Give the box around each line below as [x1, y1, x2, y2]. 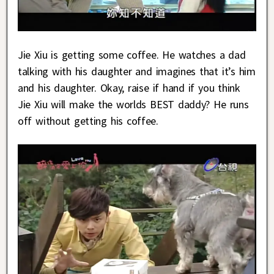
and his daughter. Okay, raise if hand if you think [18, 80, 240, 95]
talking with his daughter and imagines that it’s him [18, 64, 256, 78]
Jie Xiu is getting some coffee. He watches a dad [18, 47, 246, 62]
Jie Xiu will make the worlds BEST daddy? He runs [18, 97, 249, 111]
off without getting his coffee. [18, 113, 158, 128]
